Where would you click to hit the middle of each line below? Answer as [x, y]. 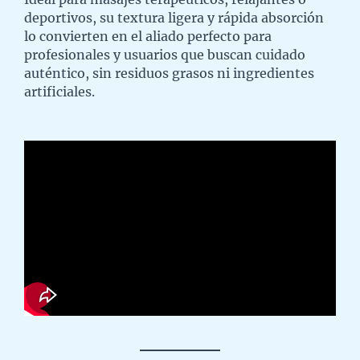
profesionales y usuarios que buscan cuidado [165, 54]
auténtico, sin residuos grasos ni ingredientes [169, 73]
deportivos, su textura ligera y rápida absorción [174, 17]
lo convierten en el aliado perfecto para [148, 36]
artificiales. [59, 91]
